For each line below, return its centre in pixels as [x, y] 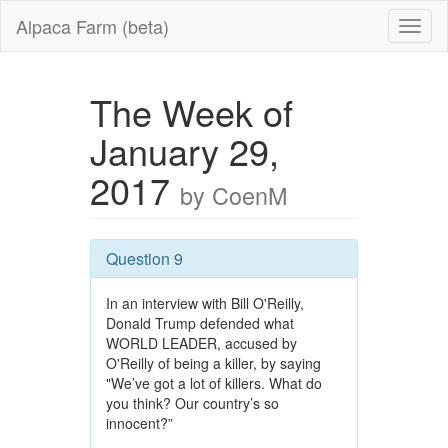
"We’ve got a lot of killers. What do [213, 383]
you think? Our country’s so [192, 403]
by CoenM [233, 195]
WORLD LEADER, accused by [201, 343]
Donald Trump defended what [199, 323]
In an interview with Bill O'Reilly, [204, 303]
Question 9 [144, 258]
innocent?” [139, 423]
